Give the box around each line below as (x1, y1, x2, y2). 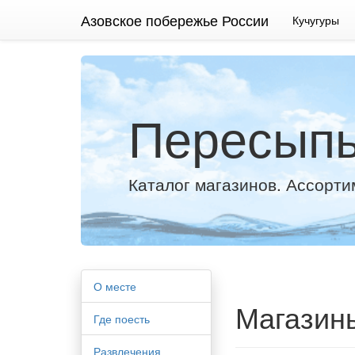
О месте (94, 278, 136, 294)
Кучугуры (292, 12, 339, 28)
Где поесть (94, 311, 150, 326)
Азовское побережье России (81, 10, 269, 30)
